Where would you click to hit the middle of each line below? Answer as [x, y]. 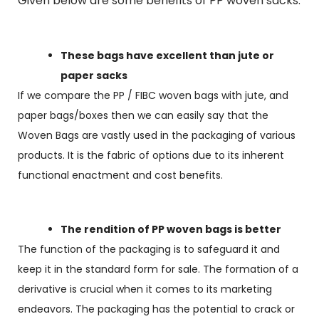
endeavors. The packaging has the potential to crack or [156, 309]
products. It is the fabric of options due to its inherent [151, 155]
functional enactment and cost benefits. [120, 175]
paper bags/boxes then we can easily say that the [143, 115]
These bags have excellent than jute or [167, 56]
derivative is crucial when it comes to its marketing [145, 289]
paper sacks [94, 75]
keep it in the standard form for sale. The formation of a [158, 269]
